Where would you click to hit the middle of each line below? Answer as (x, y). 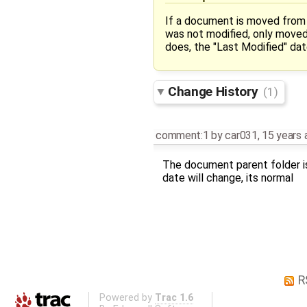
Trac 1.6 (174, 297)
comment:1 (182, 136)
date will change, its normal (228, 178)
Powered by (127, 297)
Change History (214, 91)
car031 (241, 136)
